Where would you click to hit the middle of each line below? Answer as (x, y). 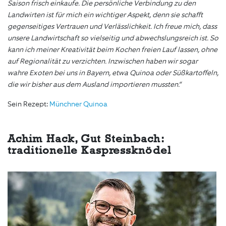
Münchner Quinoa (78, 104)
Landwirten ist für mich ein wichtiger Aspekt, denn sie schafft (105, 15)
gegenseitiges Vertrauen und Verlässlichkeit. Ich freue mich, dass (112, 27)
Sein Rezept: (29, 104)
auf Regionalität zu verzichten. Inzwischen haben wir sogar (103, 62)
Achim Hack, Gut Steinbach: (86, 139)
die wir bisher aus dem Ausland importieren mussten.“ (94, 85)
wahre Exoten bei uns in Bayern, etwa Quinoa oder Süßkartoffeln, (113, 73)
